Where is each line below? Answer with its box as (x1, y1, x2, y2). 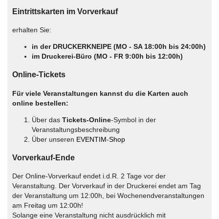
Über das (32, 115, 62, 124)
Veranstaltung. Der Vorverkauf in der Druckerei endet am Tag (12, 182, 201, 190)
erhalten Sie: (12, 25, 51, 34)
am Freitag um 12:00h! (12, 201, 83, 210)
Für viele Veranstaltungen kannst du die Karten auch (12, 89, 188, 97)
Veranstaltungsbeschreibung (32, 125, 120, 133)
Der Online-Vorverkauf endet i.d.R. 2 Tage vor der (12, 172, 166, 180)
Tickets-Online (62, 115, 111, 124)
